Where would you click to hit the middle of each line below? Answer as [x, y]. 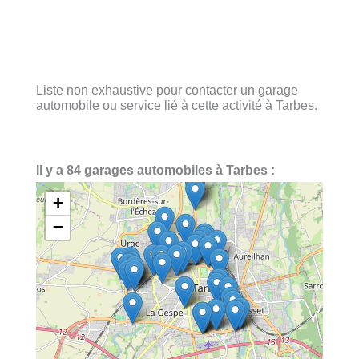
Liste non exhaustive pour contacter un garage [167, 89]
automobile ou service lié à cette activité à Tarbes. [177, 105]
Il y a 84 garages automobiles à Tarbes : [155, 170]
